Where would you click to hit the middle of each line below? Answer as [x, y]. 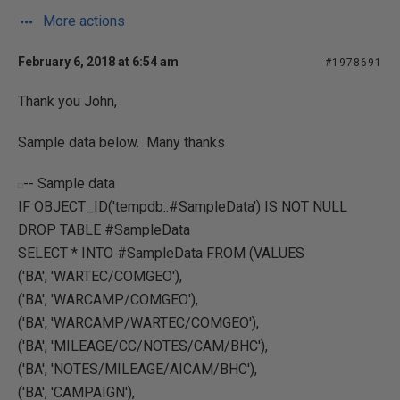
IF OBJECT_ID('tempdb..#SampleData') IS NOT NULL [183, 207]
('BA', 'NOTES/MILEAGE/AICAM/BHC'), [137, 369]
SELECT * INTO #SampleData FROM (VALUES [161, 253]
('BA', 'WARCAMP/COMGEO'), [108, 300]
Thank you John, [67, 101]
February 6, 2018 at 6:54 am [98, 62]
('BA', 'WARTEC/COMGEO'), [100, 276]
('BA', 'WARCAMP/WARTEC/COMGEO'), [138, 323]
